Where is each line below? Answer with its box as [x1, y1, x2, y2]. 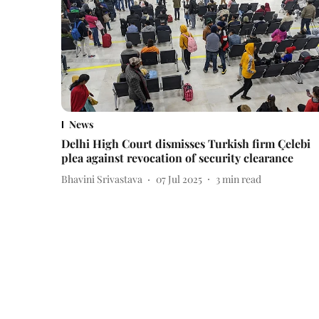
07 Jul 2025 [156, 172, 202, 187]
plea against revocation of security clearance [61, 150, 293, 165]
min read [222, 172, 261, 187]
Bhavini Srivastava [61, 172, 142, 187]
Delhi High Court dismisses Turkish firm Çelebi [61, 135, 310, 151]
